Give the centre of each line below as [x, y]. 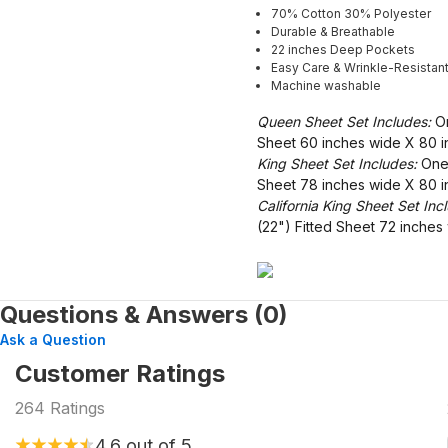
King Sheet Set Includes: [339, 163]
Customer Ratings [120, 373]
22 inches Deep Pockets [343, 49]
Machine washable [326, 85]
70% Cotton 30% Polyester [351, 13]
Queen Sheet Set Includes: [344, 121]
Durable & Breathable [333, 31]
